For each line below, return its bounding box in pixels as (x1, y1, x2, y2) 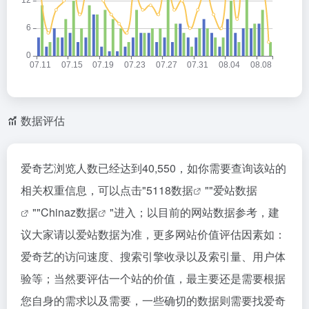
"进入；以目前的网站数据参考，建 (110, 204, 279, 220)
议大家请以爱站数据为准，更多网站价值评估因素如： (21, 226, 286, 242)
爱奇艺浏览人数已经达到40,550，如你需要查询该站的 (21, 160, 286, 176)
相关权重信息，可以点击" (21, 182, 146, 198)
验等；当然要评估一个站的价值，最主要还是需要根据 (21, 270, 286, 286)
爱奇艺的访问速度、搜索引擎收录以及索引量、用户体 (21, 248, 286, 264)
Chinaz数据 (41, 204, 98, 220)
